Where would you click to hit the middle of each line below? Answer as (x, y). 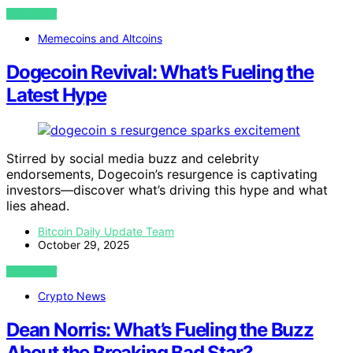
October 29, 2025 (84, 244)
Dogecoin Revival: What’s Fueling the (160, 72)
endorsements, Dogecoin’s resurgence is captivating (162, 174)
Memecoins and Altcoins (100, 38)
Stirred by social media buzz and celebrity (133, 158)
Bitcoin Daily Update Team (106, 231)
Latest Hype (56, 95)
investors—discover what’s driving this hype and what (167, 190)
